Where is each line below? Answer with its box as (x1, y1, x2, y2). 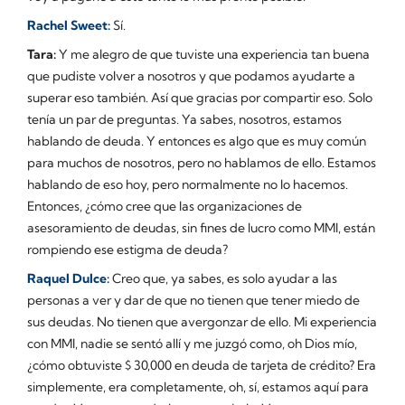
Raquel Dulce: (27, 269, 109, 287)
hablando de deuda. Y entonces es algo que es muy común (27, 132, 366, 149)
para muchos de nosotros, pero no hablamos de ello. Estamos (27, 154, 376, 171)
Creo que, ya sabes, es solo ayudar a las (109, 269, 337, 287)
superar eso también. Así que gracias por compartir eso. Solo (27, 89, 372, 106)
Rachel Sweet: (27, 16, 110, 33)
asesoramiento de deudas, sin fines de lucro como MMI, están (27, 219, 375, 236)
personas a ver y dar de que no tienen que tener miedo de (27, 291, 360, 308)
